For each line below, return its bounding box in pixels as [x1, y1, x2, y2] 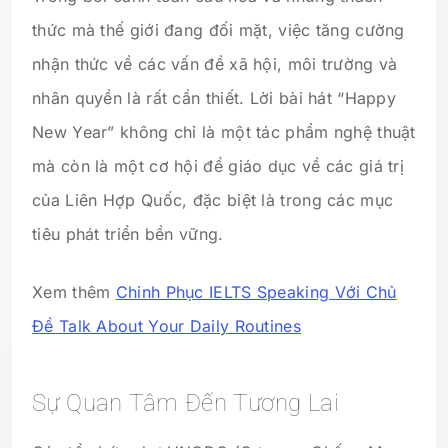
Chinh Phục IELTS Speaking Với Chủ [115, 281, 397, 302]
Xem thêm [32, 281, 116, 302]
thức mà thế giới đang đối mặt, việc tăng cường [32, 19, 405, 40]
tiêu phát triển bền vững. [32, 223, 224, 244]
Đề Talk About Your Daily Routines [32, 315, 301, 336]
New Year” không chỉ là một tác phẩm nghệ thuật [32, 121, 416, 142]
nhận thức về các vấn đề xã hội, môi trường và [32, 53, 398, 74]
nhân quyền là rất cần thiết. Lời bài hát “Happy [32, 87, 397, 108]
